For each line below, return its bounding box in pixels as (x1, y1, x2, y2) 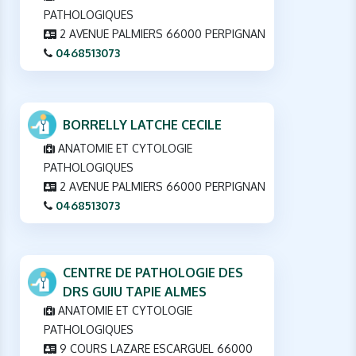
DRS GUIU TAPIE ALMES (63, 284, 207, 300)
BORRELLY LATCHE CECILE (63, 117, 222, 133)
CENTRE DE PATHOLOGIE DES (63, 265, 243, 281)
